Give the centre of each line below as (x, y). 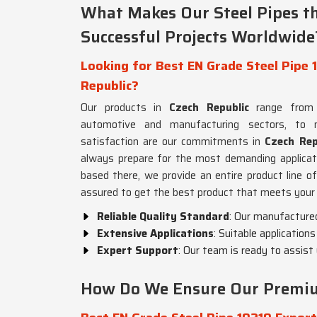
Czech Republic (209, 108)
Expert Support (138, 250)
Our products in (125, 108)
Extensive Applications (155, 234)
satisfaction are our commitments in (173, 142)
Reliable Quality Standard (163, 217)
